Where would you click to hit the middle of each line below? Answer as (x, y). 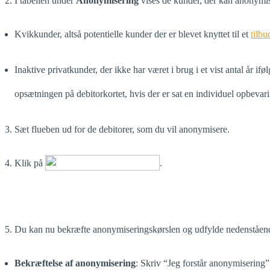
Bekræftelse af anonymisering (75, 263)
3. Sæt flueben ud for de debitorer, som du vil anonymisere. (117, 129)
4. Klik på (25, 163)
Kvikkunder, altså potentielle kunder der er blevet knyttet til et (133, 34)
